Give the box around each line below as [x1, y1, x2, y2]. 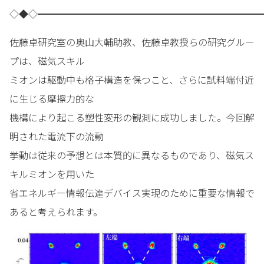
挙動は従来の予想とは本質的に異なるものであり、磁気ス [9, 147, 254, 162]
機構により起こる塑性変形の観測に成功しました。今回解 [9, 110, 255, 124]
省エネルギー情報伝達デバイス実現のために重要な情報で [9, 185, 255, 200]
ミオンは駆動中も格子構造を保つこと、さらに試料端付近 [9, 72, 254, 87]
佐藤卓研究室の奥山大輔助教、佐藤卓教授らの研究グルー [9, 34, 255, 49]
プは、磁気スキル [9, 53, 85, 68]
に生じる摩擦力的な [9, 91, 94, 105]
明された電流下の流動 [9, 128, 104, 143]
